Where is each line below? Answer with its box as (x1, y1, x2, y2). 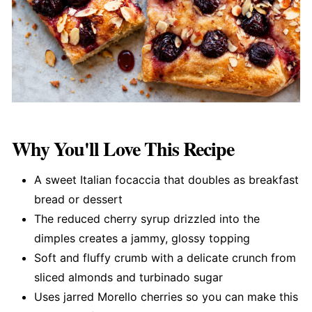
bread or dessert (33, 192, 123, 207)
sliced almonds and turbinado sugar (33, 270, 223, 285)
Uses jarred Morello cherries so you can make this (33, 290, 298, 304)
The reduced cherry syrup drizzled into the (33, 212, 260, 226)
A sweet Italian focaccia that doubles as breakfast (33, 173, 299, 187)
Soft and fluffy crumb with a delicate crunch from (33, 251, 296, 265)
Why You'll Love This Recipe (11, 134, 234, 164)
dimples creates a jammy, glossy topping (33, 231, 250, 246)
